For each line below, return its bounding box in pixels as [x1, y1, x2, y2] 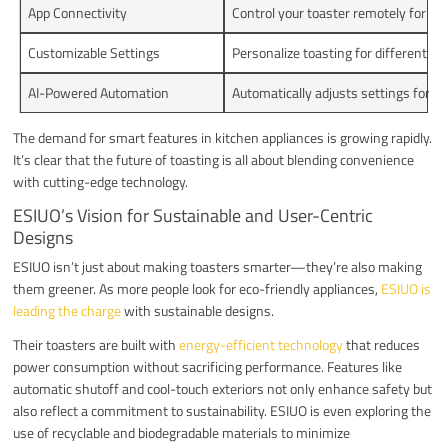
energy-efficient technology [179, 333, 344, 355]
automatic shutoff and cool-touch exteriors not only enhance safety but [13, 377, 433, 399]
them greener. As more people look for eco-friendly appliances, [13, 277, 382, 299]
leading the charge [13, 299, 122, 321]
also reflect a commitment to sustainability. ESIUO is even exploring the [13, 399, 432, 421]
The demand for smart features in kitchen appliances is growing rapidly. [13, 126, 433, 148]
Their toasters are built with [13, 333, 180, 355]
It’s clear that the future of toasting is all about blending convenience [13, 148, 415, 170]
